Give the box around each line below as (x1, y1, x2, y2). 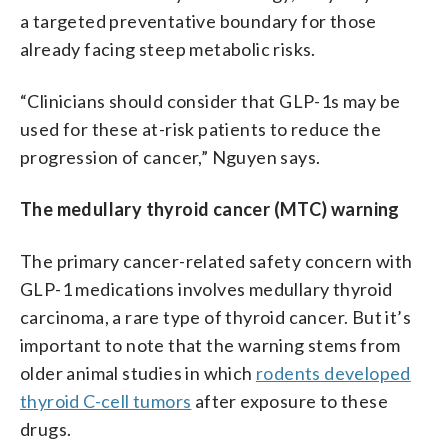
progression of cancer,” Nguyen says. (20, 145, 321, 168)
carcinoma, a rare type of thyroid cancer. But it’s (20, 305, 411, 328)
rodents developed (256, 361, 411, 384)
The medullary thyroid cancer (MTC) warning (20, 197, 400, 220)
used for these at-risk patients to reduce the (20, 117, 381, 140)
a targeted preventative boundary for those (20, 9, 377, 32)
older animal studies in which (20, 361, 256, 384)
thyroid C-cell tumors (20, 389, 192, 412)
